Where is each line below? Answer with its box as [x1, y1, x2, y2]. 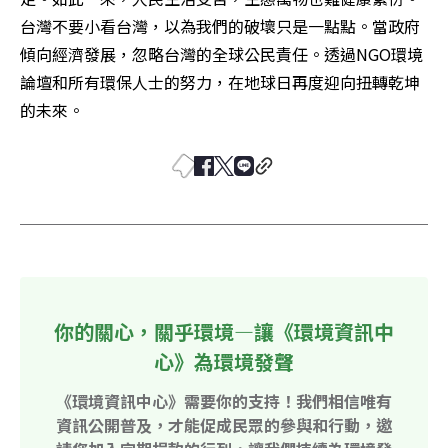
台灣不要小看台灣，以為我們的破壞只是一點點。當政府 [20, 14, 420, 39]
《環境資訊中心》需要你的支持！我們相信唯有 [56, 389, 392, 414]
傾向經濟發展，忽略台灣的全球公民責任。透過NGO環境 [20, 42, 423, 67]
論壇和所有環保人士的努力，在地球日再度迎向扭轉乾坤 [20, 70, 420, 95]
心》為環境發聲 [154, 347, 294, 377]
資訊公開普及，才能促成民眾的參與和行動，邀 [56, 413, 392, 438]
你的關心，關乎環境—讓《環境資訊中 [54, 317, 394, 347]
